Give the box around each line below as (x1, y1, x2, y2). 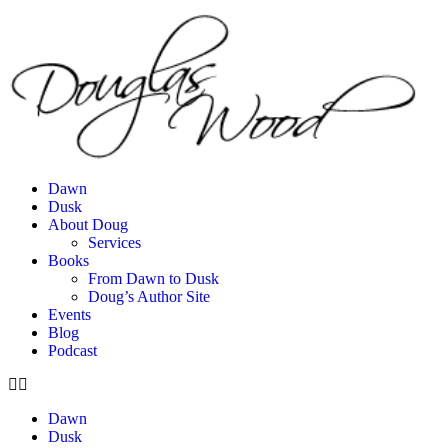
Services (88, 234, 141, 251)
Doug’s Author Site (88, 288, 210, 305)
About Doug (48, 216, 128, 233)
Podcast (48, 342, 97, 359)
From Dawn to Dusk (88, 270, 219, 287)
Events (48, 306, 91, 323)
